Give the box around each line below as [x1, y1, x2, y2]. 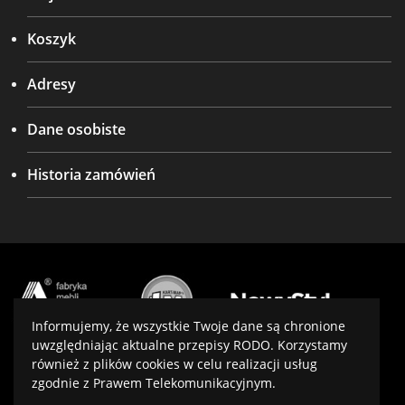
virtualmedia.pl [186, 355, 262, 372]
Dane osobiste [27, 119, 126, 139]
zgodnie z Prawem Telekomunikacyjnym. [32, 374, 276, 391]
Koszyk [27, 29, 76, 49]
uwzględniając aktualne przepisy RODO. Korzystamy [32, 336, 347, 353]
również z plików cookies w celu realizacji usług [32, 355, 317, 372]
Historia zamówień [27, 165, 155, 184]
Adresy [27, 74, 76, 94]
